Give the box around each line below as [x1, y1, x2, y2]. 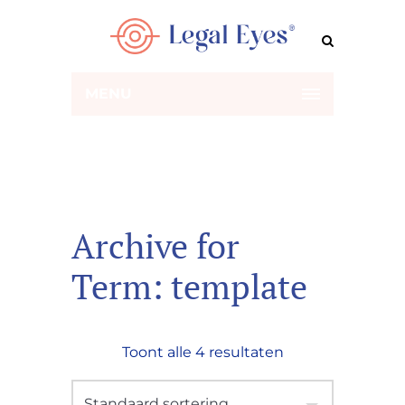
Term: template [71, 264, 307, 309]
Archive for [71, 223, 240, 268]
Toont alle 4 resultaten [121, 344, 284, 361]
